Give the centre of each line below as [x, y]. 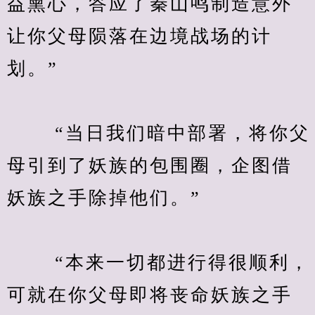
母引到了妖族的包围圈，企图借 [150, 166]
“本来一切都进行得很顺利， [159, 263]
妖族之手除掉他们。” [104, 198]
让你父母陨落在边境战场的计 [140, 36]
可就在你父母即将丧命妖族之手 [150, 295]
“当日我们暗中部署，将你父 [159, 133]
